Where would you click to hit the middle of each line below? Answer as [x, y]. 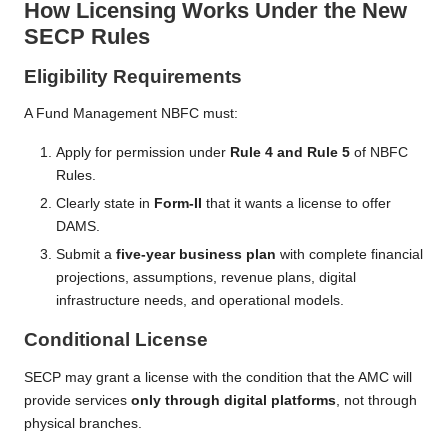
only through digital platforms [233, 400]
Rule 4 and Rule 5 [290, 153]
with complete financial [349, 255]
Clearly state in [105, 204]
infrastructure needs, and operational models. [200, 301]
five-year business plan [196, 255]
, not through [376, 400]
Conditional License [116, 340]
